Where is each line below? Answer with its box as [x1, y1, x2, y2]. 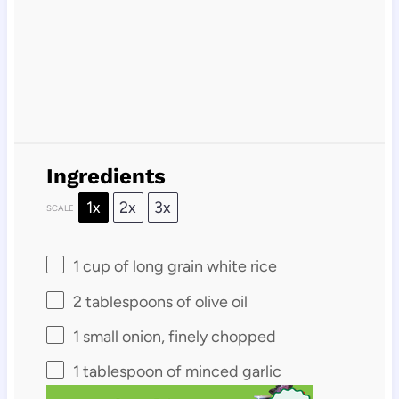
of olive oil [172, 291, 248, 312]
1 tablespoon [72, 362, 163, 382]
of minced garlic [162, 362, 281, 382]
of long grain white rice [110, 256, 277, 277]
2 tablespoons [72, 291, 173, 312]
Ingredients [45, 164, 166, 190]
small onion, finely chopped [78, 326, 276, 346]
